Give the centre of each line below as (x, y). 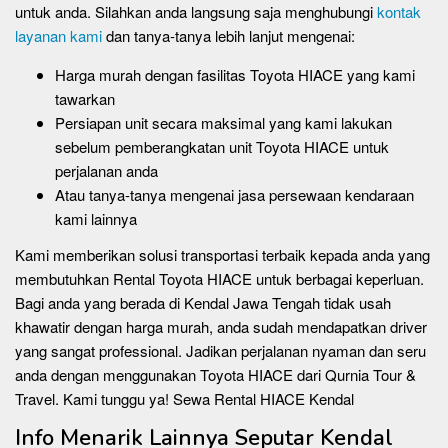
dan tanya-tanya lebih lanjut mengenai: (228, 35)
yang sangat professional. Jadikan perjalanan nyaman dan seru (220, 350)
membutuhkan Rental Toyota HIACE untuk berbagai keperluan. (219, 278)
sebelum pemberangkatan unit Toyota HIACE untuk (222, 146)
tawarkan (85, 98)
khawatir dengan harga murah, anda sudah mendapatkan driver (221, 326)
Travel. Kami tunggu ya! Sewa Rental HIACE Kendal (184, 398)
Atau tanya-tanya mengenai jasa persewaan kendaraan (234, 194)
